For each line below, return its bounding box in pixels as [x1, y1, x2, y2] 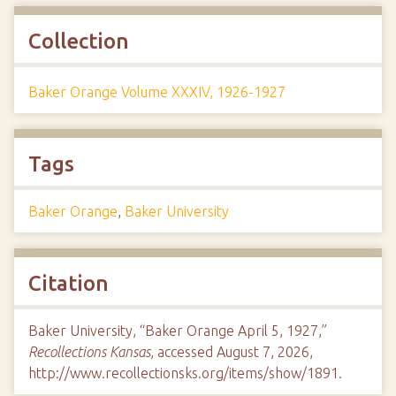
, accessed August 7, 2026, [150, 344, 313, 360]
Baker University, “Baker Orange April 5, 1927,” [28, 323, 327, 339]
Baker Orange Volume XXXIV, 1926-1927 [28, 84, 286, 100]
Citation [28, 271, 109, 295]
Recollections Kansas [28, 344, 150, 360]
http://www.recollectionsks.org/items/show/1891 [28, 365, 339, 381]
